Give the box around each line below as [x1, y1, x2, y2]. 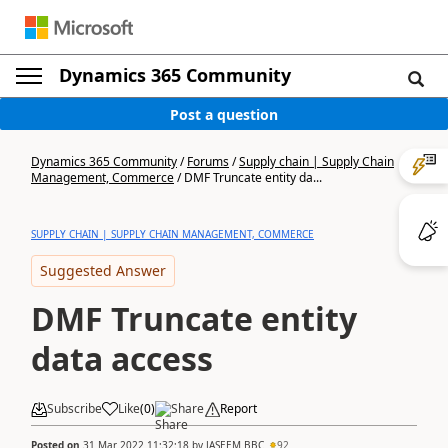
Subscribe [47, 400, 102, 417]
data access [31, 337, 213, 380]
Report [220, 400, 257, 417]
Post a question [170, 104, 278, 124]
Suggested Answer [40, 261, 166, 280]
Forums [187, 153, 229, 170]
